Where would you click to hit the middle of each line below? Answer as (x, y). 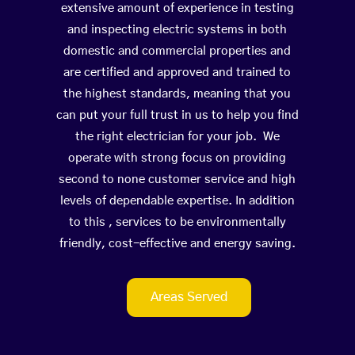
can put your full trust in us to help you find (177, 116)
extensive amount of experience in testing (177, 9)
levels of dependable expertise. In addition (177, 201)
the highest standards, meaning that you (177, 94)
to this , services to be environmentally (177, 223)
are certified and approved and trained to (177, 73)
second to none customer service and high (177, 180)
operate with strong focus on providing (177, 158)
